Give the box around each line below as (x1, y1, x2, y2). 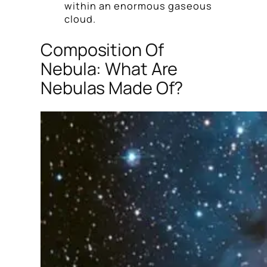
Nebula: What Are (41, 56, 178, 80)
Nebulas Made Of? (41, 75, 184, 100)
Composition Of (41, 37, 164, 61)
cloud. (64, 13, 96, 26)
